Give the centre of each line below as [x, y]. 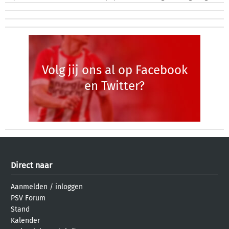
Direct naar [31, 165]
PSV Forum [28, 198]
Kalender [25, 221]
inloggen [69, 187]
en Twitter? [114, 86]
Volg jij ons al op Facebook [114, 70]
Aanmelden [29, 187]
